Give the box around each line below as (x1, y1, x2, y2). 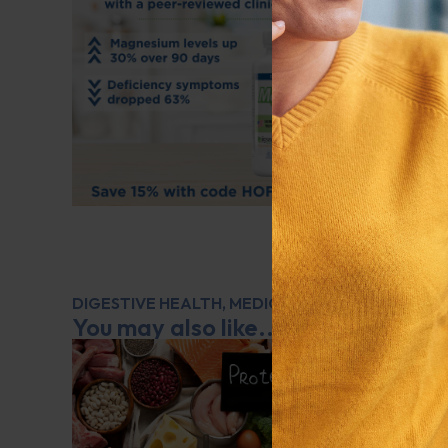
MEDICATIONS (229, 292, 339, 313)
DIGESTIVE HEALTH (72, 292, 222, 313)
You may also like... (72, 311, 282, 342)
